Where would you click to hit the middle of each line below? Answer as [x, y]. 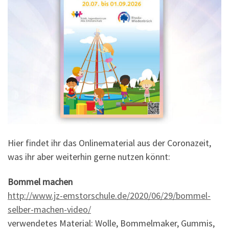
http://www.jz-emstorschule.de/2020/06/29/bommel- [109, 196]
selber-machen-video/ [49, 210]
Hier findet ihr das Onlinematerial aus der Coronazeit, [109, 143]
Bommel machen [40, 182]
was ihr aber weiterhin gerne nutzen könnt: [89, 156]
